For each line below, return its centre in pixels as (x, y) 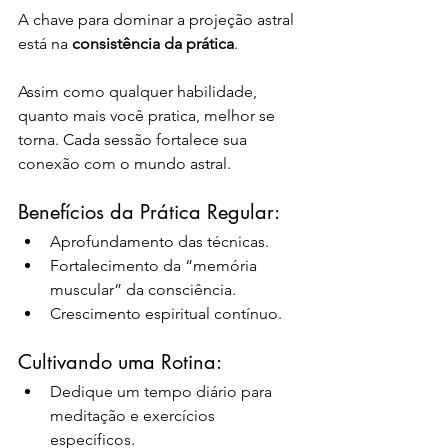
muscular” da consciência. (143, 290)
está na (45, 44)
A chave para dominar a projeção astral (158, 20)
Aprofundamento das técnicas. (159, 242)
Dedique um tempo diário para (163, 392)
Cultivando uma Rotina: (120, 362)
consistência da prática (153, 44)
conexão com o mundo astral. (124, 164)
